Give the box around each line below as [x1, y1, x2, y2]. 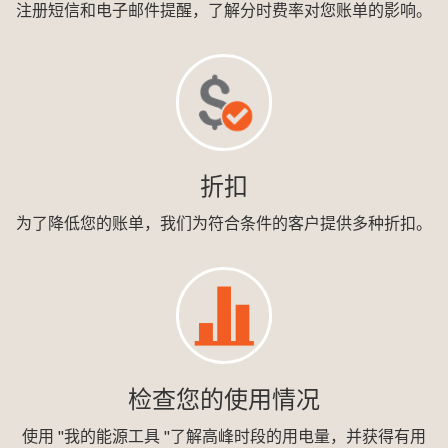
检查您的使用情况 [128, 385, 320, 415]
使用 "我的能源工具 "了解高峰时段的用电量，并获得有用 [22, 426, 426, 446]
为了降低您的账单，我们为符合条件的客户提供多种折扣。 [16, 213, 432, 233]
